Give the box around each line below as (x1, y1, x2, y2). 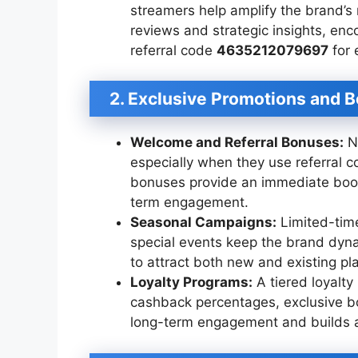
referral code (130, 42, 217, 58)
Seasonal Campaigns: (130, 214, 276, 231)
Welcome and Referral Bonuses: (130, 134, 344, 151)
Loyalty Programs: (130, 274, 253, 291)
